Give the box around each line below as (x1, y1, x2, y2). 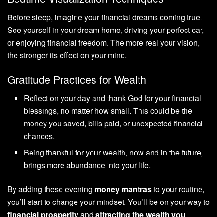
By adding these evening (7, 183, 94, 195)
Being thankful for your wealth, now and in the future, (24, 146, 203, 158)
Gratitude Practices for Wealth (7, 71, 146, 87)
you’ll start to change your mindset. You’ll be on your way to (7, 196, 210, 207)
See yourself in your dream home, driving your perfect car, (7, 24, 204, 36)
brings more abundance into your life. (24, 159, 151, 170)
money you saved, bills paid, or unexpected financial (24, 117, 203, 129)
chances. (24, 130, 55, 141)
